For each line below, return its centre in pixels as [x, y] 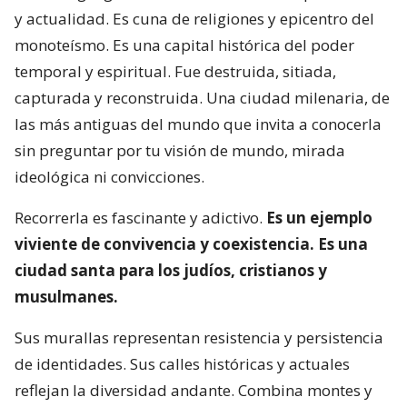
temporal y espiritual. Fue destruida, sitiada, [175, 71]
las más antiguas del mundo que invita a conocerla [198, 124]
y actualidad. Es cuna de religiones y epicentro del [194, 18]
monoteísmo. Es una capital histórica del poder [184, 45]
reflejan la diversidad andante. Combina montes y [194, 390]
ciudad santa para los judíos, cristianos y [171, 270]
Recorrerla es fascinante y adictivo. [140, 217]
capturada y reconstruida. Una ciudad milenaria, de [202, 97]
